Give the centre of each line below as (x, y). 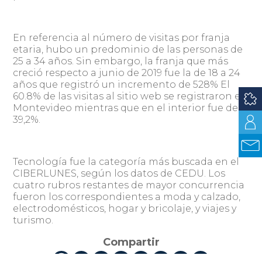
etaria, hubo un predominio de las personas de (128, 49)
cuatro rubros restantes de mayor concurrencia (129, 185)
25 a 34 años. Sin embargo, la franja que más (121, 61)
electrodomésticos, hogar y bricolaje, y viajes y (125, 208)
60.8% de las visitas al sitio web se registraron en (130, 96)
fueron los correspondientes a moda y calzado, (127, 197)
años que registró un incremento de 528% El (122, 85)
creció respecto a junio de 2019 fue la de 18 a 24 (127, 73)
